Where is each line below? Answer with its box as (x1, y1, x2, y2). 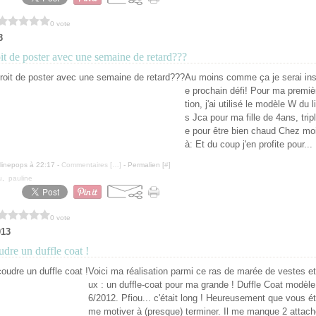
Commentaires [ (61, 161, 112, 169)
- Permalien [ (121, 161, 164, 169)
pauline (8, 174, 32, 182)
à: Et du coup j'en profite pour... (185, 139, 312, 150)
